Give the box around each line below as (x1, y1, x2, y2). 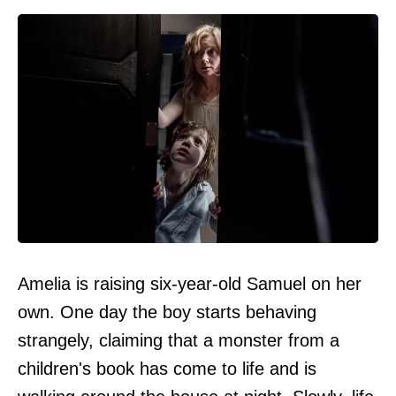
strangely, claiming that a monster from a (18, 330, 339, 350)
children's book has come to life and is (18, 358, 316, 378)
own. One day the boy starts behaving (18, 301, 316, 322)
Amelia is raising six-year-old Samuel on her (18, 273, 362, 293)
